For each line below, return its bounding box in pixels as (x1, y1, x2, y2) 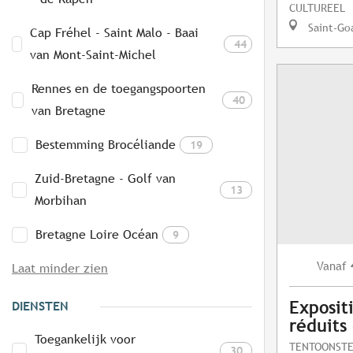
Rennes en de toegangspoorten (32, 81, 206, 97)
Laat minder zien (12, 261, 108, 277)
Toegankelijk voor (35, 332, 136, 347)
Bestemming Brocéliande (35, 137, 176, 153)
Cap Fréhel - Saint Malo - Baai (30, 25, 199, 41)
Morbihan (34, 193, 87, 209)
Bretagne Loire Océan (35, 227, 158, 243)
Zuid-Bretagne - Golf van (34, 171, 176, 187)
